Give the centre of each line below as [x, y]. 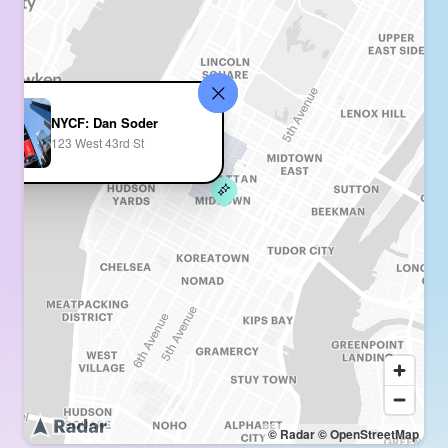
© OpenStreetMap [368, 434]
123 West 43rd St [97, 142]
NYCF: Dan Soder [104, 122]
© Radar [291, 434]
